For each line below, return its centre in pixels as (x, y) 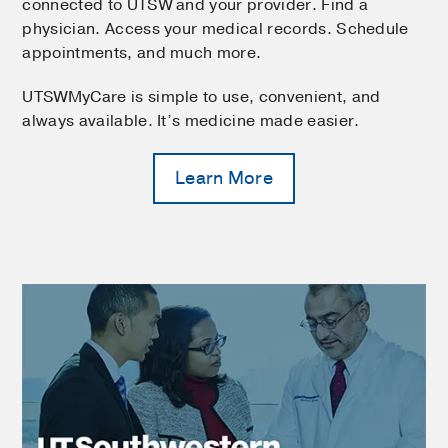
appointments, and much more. (142, 52)
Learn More (224, 177)
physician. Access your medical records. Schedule (215, 28)
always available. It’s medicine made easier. (191, 120)
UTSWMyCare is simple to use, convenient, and (201, 96)
